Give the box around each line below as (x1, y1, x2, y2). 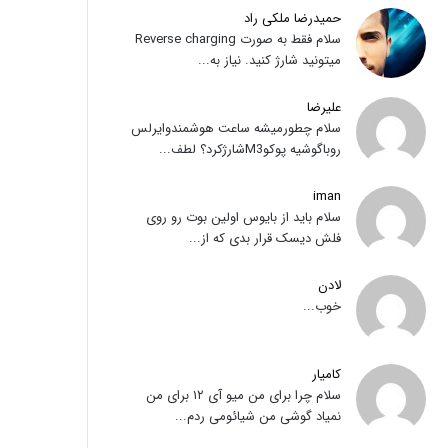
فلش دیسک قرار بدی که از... (188, 228, 341, 249)
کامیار (311, 364, 341, 385)
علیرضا (306, 97, 341, 118)
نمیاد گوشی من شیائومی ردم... (174, 406, 341, 427)
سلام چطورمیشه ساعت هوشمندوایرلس (130, 118, 341, 139)
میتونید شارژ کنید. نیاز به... (197, 50, 341, 71)
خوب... (302, 296, 341, 317)
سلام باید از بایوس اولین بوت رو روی (145, 207, 341, 228)
